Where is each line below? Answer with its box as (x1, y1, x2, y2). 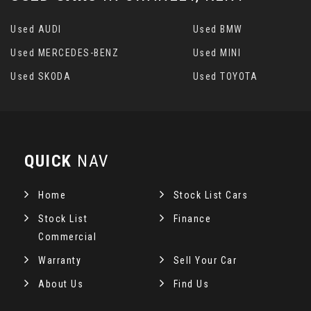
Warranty (38, 255, 81, 266)
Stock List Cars (173, 190, 249, 201)
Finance (173, 213, 212, 224)
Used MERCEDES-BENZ (10, 47, 119, 58)
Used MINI (192, 47, 242, 58)
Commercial (38, 231, 96, 242)
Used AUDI (10, 24, 62, 35)
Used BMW (192, 24, 243, 35)
